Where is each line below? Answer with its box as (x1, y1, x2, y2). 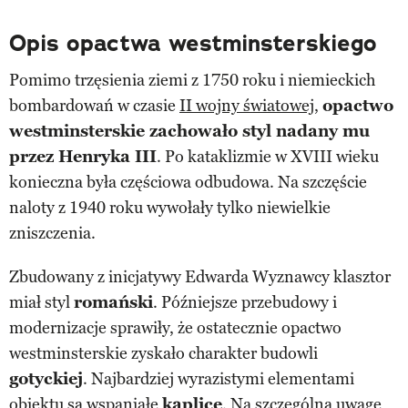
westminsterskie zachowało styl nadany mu (9, 120, 370, 141)
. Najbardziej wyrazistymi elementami (83, 368, 354, 389)
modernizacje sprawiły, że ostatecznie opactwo (9, 317, 342, 338)
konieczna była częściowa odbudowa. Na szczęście (9, 171, 367, 192)
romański (74, 291, 153, 312)
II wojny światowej (179, 95, 314, 116)
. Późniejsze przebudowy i (153, 291, 337, 312)
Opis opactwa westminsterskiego (9, 27, 377, 58)
